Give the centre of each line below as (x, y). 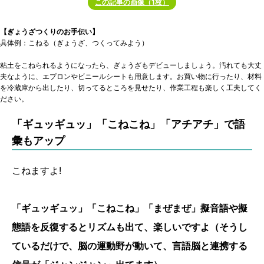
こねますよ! (37, 170)
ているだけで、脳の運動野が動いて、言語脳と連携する (130, 245)
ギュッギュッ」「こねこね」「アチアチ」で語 (134, 124)
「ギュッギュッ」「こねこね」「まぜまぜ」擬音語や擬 (130, 208)
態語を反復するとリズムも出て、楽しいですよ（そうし (130, 227)
